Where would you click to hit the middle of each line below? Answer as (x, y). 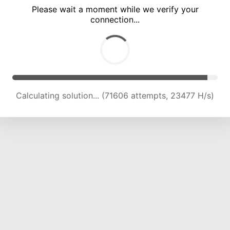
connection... (115, 20)
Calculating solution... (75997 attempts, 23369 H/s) (115, 96)
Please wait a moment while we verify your (115, 9)
